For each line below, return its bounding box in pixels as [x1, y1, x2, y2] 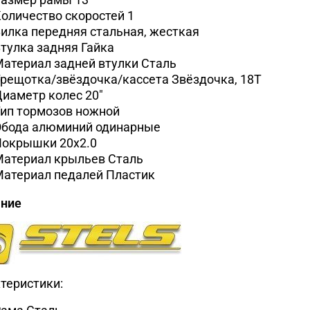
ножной [75, 103, 120, 118]
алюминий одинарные [31, 119, 161, 134]
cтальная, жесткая [89, 24, 199, 39]
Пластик [105, 167, 155, 182]
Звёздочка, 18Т [171, 71, 262, 86]
